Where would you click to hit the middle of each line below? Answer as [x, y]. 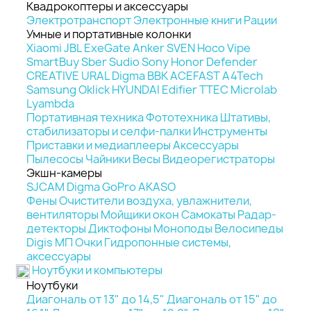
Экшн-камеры [64, 173]
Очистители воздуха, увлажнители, [155, 201]
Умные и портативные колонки [109, 34]
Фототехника [182, 117]
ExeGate [107, 48]
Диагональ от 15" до [222, 299]
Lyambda [50, 103]
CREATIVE [53, 76]
